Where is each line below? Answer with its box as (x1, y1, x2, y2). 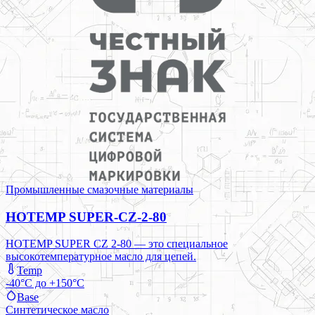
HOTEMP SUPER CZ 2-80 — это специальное (6, 238, 228, 250)
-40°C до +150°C (6, 277, 84, 290)
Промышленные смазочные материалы (6, 184, 193, 196)
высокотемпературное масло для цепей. (6, 250, 196, 263)
